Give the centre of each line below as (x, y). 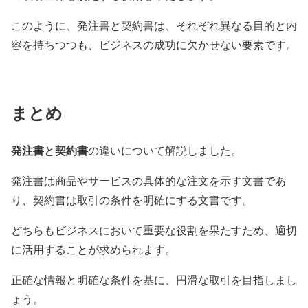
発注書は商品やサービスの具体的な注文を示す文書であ (148, 180)
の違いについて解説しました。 (165, 150)
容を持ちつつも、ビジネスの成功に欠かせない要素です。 (154, 45)
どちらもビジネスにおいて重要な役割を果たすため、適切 (154, 230)
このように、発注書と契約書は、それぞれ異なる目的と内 (154, 25)
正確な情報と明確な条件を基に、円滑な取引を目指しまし (154, 279)
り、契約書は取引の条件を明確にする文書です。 (132, 199)
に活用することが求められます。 (93, 249)
